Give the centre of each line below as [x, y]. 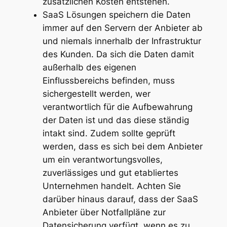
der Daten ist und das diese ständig [116, 120]
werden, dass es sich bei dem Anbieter [122, 147]
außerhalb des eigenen [89, 68]
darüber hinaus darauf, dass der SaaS [120, 199]
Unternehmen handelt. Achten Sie [111, 186]
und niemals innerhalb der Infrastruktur [122, 41]
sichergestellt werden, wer [96, 94]
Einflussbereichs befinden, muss [108, 81]
